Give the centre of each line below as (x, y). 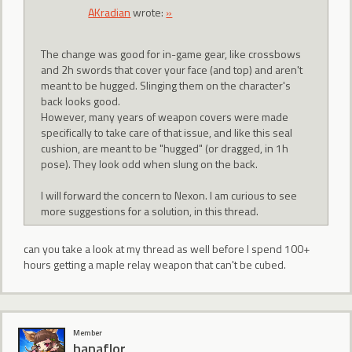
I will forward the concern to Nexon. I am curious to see (169, 195)
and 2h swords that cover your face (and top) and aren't (172, 69)
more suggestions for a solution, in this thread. (150, 211)
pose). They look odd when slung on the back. (150, 163)
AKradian (110, 13)
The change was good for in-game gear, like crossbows (171, 53)
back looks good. (81, 101)
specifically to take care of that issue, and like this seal (167, 132)
